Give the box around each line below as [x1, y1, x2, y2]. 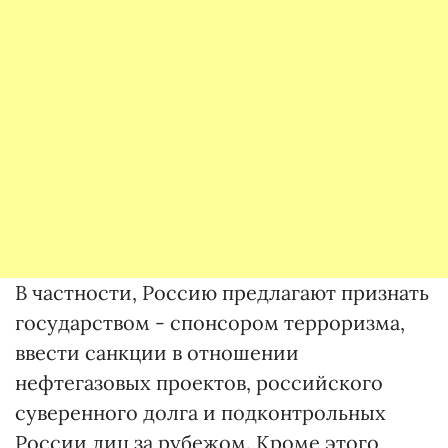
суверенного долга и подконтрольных [15, 400, 386, 425]
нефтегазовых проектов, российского [15, 370, 383, 395]
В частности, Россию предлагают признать [15, 280, 429, 305]
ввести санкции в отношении [15, 340, 299, 365]
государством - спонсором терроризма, [15, 310, 405, 335]
